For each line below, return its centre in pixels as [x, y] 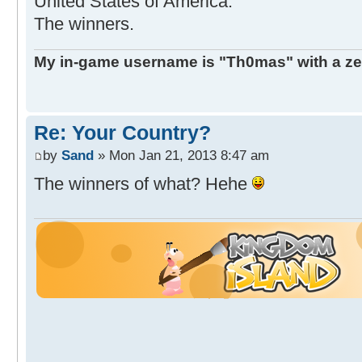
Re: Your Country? [122, 133]
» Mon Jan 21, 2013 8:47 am [181, 155]
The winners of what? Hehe [143, 183]
